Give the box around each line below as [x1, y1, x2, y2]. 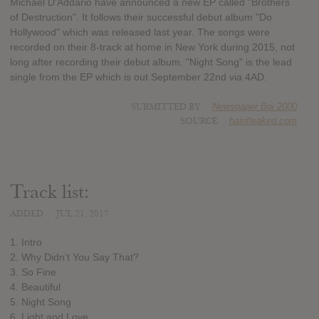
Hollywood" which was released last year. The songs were [10, 26, 270, 38]
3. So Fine [10, 266, 56, 278]
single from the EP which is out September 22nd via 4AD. [10, 71, 267, 83]
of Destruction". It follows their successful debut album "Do [10, 11, 272, 23]
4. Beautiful [10, 281, 61, 293]
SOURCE [180, 115, 219, 127]
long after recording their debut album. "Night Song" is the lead [10, 56, 292, 68]
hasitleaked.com [229, 115, 298, 127]
